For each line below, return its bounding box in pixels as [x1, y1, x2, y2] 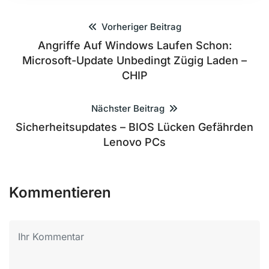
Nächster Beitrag [91, 103, 167, 114]
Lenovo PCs [103, 136, 166, 148]
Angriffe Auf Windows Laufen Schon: [37, 39, 232, 52]
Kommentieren [9, 184, 111, 201]
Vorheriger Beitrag [98, 21, 181, 32]
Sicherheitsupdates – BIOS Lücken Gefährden [16, 121, 253, 133]
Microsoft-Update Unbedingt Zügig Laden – [22, 54, 247, 67]
